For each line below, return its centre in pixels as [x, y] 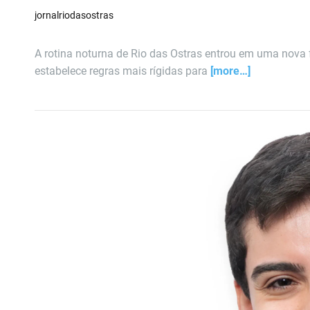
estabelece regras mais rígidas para [122, 71]
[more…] [230, 71]
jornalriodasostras [74, 15]
